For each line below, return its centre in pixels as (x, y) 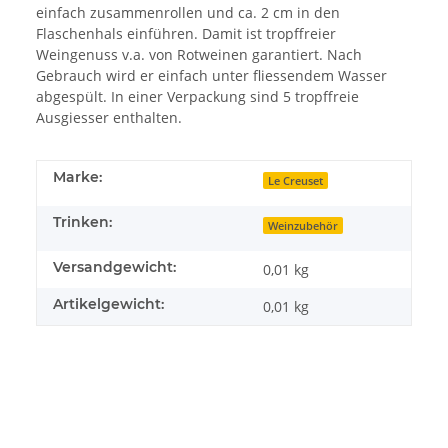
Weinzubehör (303, 225)
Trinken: (82, 221)
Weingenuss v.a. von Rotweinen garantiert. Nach (199, 54)
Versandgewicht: (114, 266)
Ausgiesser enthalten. (109, 117)
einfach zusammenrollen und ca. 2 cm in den (188, 12)
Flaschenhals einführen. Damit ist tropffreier (186, 33)
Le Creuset (296, 180)
